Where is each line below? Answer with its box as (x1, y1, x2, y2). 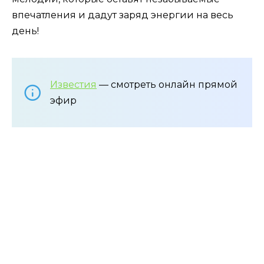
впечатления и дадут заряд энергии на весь (12, 9, 233, 21)
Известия (50, 79, 97, 91)
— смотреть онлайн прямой (97, 79, 237, 91)
